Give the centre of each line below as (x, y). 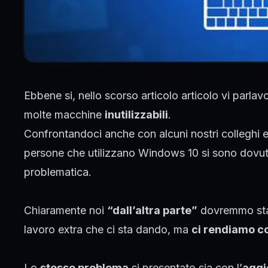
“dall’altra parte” (152, 210)
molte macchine (64, 114)
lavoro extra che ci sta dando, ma (108, 229)
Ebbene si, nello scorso (81, 95)
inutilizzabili (136, 114)
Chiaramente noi (66, 210)
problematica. (58, 172)
